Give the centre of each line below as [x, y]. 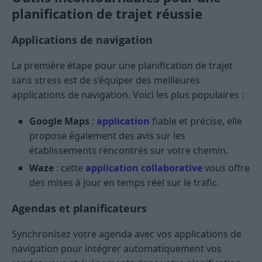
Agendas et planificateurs [79, 208]
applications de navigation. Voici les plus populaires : [128, 95]
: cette [70, 168]
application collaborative [144, 168]
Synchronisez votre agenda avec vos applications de [127, 234]
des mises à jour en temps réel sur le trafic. [124, 183]
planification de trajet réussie [107, 14]
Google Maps [59, 121]
